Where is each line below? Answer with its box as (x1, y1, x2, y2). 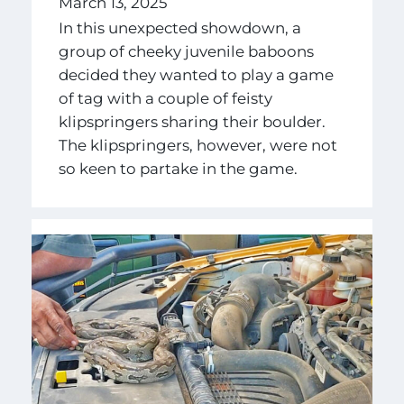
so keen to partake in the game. (58, 159, 301, 178)
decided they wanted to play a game (58, 65, 334, 84)
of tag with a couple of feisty (58, 88, 272, 107)
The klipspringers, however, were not (58, 135, 337, 154)
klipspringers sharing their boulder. (58, 112, 326, 131)
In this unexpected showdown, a (58, 18, 301, 37)
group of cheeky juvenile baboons (58, 41, 314, 60)
